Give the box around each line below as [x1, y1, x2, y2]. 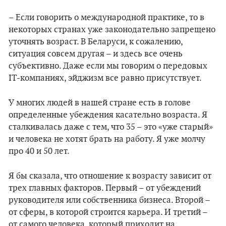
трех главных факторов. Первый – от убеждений [9, 183, 201, 193]
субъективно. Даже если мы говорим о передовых [9, 61, 207, 71]
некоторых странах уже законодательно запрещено [9, 25, 215, 35]
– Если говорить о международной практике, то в [9, 13, 204, 23]
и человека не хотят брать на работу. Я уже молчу [9, 134, 205, 144]
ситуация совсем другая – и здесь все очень [9, 49, 183, 59]
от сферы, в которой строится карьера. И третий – [9, 207, 207, 217]
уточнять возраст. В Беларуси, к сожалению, [9, 37, 183, 47]
